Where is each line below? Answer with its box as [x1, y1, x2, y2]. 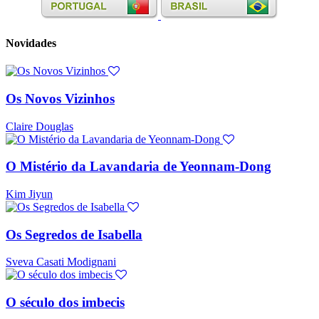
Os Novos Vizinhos [6, 90, 115, 106]
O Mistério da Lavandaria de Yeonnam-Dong [6, 159, 271, 174]
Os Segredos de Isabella [6, 226, 142, 242]
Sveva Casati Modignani [6, 256, 116, 268]
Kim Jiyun [6, 187, 53, 200]
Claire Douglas [6, 120, 73, 132]
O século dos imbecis [6, 295, 125, 310]
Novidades [6, 36, 56, 49]
